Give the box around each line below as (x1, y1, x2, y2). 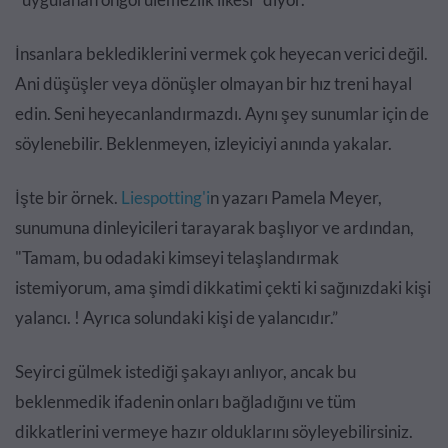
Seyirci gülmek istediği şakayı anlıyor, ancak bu (15, 361, 356, 383)
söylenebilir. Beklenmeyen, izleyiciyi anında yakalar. (15, 133, 392, 155)
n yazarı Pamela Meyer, (210, 187, 382, 209)
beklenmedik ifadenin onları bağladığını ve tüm (15, 391, 356, 413)
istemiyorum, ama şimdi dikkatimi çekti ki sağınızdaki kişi (15, 277, 431, 299)
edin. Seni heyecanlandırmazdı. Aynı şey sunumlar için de (15, 103, 429, 125)
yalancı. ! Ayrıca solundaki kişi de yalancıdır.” (15, 307, 338, 329)
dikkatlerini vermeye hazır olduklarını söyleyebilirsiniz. (15, 421, 413, 443)
